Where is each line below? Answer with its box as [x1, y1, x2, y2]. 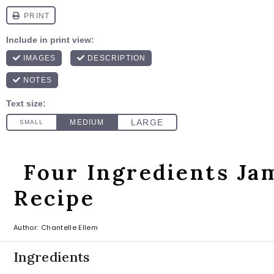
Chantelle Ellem [41, 222, 98, 232]
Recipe [13, 184, 95, 212]
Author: [13, 222, 39, 232]
